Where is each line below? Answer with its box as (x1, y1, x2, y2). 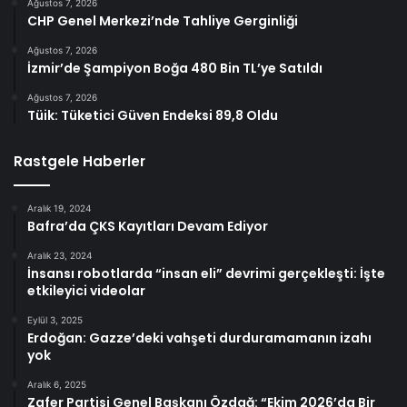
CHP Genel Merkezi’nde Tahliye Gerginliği (27, 12, 298, 31)
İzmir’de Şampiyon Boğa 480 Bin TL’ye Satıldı (27, 59, 323, 78)
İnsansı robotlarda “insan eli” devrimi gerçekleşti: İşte (27, 264, 385, 283)
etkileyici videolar (27, 282, 145, 301)
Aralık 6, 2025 (27, 379, 86, 391)
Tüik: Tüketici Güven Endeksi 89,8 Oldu (27, 106, 278, 125)
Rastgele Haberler (14, 152, 145, 172)
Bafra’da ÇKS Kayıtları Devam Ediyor (27, 217, 268, 236)
